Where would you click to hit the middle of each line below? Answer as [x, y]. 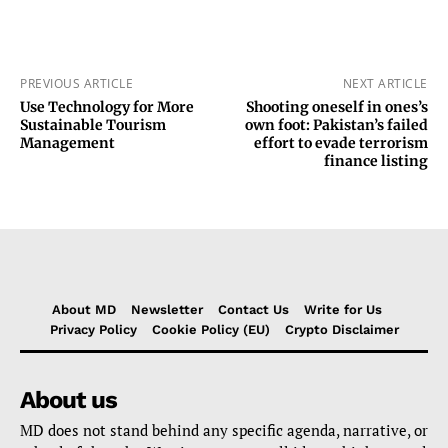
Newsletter [166, 309]
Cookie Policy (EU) [210, 329]
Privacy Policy [93, 329]
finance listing [375, 161]
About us [68, 400]
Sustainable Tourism [93, 125]
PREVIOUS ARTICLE [76, 83]
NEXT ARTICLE [385, 83]
